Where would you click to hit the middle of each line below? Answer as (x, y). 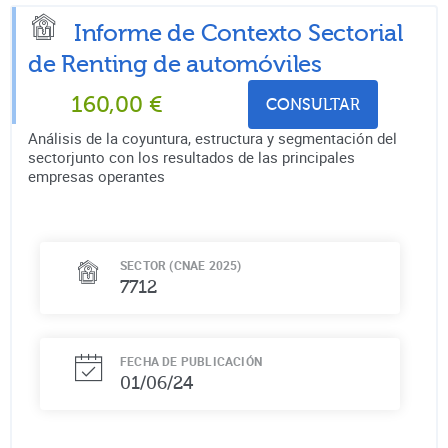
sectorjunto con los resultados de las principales (191, 156)
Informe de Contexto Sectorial (238, 33)
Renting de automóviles (192, 64)
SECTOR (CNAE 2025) (181, 264)
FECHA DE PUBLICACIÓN (191, 360)
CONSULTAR (312, 104)
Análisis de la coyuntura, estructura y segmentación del (212, 137)
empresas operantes (96, 175)
